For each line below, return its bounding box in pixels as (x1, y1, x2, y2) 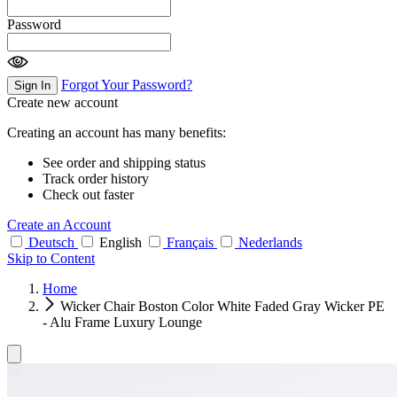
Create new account (7, 94, 118, 110)
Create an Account (7, 216, 111, 232)
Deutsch (28, 234, 74, 250)
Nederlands (238, 234, 302, 250)
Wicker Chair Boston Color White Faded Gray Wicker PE (60, 298, 385, 314)
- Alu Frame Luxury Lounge (43, 314, 202, 330)
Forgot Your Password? (61, 76, 192, 92)
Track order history (43, 170, 149, 186)
